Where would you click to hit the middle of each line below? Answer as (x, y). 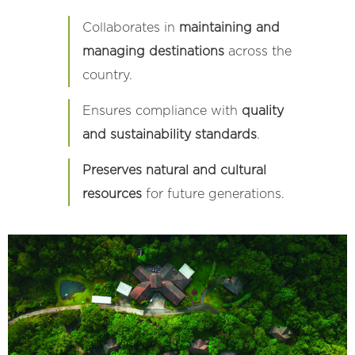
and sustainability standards (169, 134)
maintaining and (229, 27)
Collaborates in (130, 27)
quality (262, 111)
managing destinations (153, 51)
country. (107, 75)
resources (112, 194)
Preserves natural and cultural (174, 170)
